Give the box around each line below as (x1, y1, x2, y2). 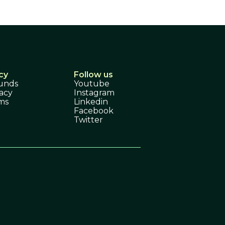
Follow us (74, 69, 114, 79)
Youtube (74, 78, 110, 88)
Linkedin (74, 96, 108, 106)
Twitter (74, 115, 103, 125)
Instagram (74, 87, 115, 97)
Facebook (74, 105, 114, 116)
